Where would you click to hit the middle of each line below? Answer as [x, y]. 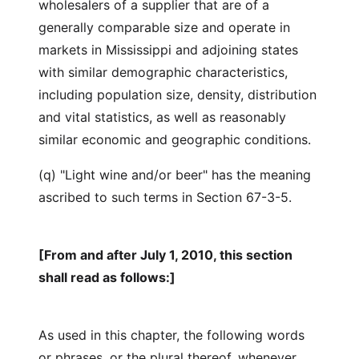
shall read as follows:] [107, 277]
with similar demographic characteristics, [163, 72]
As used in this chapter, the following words [171, 335]
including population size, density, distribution [177, 95]
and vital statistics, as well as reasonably [162, 117]
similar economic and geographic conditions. [177, 139]
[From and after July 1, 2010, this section [165, 255]
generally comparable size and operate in [164, 27]
